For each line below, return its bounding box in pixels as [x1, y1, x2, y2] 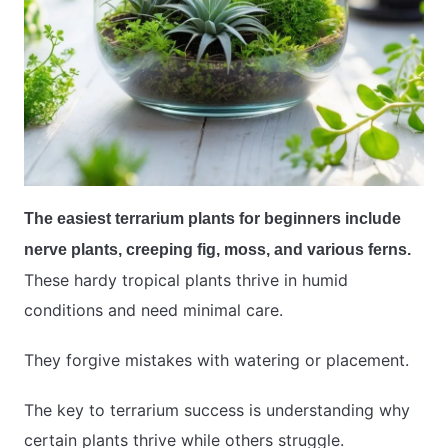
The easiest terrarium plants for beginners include [24, 209, 401, 227]
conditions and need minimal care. [24, 299, 283, 320]
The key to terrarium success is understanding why [24, 399, 410, 420]
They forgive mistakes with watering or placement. [24, 349, 409, 370]
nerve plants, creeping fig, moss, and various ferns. [24, 240, 411, 258]
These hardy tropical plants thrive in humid [24, 269, 348, 290]
